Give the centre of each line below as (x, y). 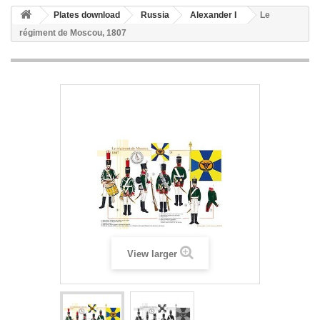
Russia (155, 15)
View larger (152, 254)
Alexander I (213, 15)
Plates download (87, 15)
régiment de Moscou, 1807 (73, 33)
